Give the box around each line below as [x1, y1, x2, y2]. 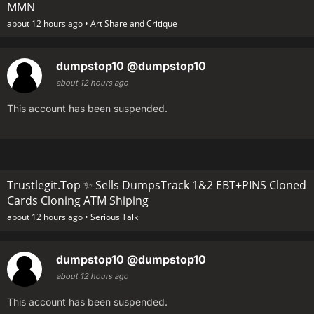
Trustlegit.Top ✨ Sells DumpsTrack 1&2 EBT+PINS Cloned [7, 177, 306, 193]
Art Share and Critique [90, 18, 177, 30]
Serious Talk [90, 211, 138, 224]
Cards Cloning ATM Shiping [7, 193, 149, 209]
